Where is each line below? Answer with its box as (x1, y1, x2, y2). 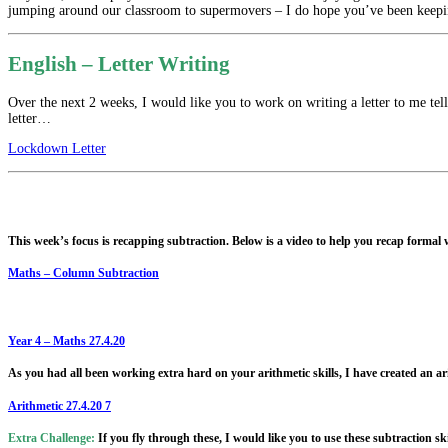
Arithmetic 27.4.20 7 (8, 399, 111, 413)
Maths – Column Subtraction (8, 266, 159, 280)
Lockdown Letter (8, 140, 106, 156)
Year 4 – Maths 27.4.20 (8, 334, 125, 348)
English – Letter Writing (8, 52, 230, 77)
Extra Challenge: (8, 431, 95, 445)
